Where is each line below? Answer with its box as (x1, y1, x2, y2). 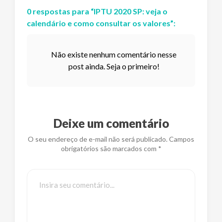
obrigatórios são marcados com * (60, 144, 162, 153)
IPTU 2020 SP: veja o (94, 6, 167, 16)
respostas (33, 6, 70, 16)
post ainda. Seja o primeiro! (68, 61, 160, 71)
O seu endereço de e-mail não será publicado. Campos (28, 134, 194, 143)
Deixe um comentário (53, 115, 169, 130)
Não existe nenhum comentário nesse (51, 50, 177, 59)
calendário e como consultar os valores (27, 18, 170, 28)
